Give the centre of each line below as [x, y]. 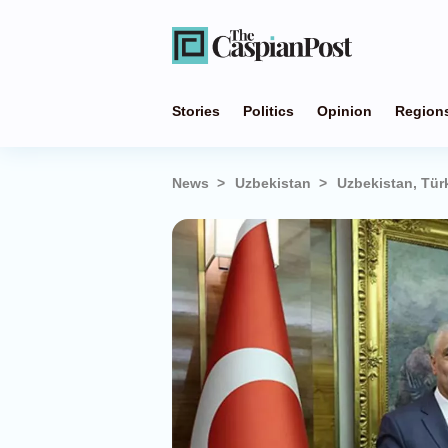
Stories [196, 111]
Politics [268, 111]
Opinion [344, 111]
